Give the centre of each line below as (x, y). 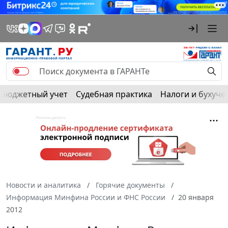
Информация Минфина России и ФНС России (86, 197)
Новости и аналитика (44, 185)
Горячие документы (130, 185)
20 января (196, 197)
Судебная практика (114, 94)
